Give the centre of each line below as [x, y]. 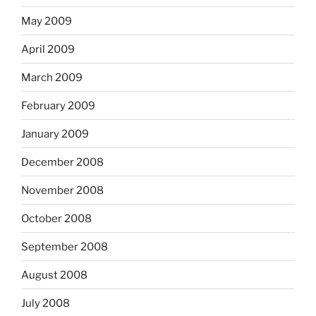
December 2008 [62, 162]
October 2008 [56, 218]
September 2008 [65, 247]
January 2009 [55, 134]
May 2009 [47, 21]
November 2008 [62, 190]
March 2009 [52, 77]
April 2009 [48, 49]
